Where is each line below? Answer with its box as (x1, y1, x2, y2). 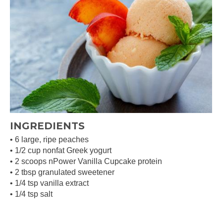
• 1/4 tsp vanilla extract (10, 179, 89, 188)
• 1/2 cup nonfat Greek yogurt (10, 146, 111, 155)
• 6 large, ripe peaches (10, 135, 89, 144)
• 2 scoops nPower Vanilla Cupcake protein (10, 157, 162, 166)
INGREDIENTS (10, 120, 85, 132)
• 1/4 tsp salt (10, 190, 53, 199)
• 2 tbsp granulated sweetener (10, 168, 114, 177)
